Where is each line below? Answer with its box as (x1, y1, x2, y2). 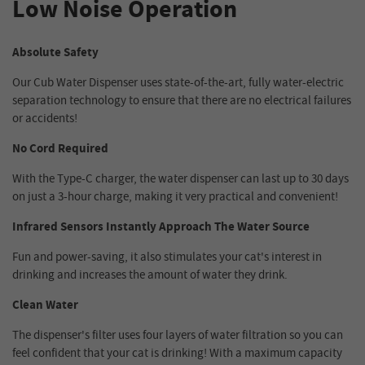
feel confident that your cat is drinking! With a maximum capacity (12, 344, 342, 362)
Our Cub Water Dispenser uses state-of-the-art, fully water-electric (12, 73, 344, 91)
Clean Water (12, 296, 78, 314)
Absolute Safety (12, 43, 99, 61)
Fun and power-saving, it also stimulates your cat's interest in (12, 248, 322, 266)
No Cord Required (12, 139, 108, 157)
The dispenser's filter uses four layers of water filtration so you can (12, 326, 343, 344)
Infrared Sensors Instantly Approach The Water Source (12, 218, 310, 235)
